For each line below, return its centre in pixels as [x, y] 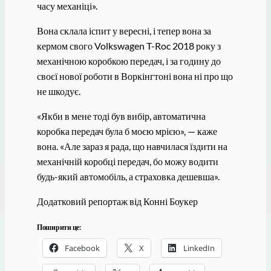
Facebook [82, 248]
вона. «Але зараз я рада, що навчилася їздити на [132, 146]
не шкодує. [58, 91]
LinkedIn [199, 248]
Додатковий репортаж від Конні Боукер [117, 201]
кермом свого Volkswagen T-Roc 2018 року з [129, 45]
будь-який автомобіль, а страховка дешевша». [128, 176]
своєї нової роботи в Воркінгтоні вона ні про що [135, 76]
